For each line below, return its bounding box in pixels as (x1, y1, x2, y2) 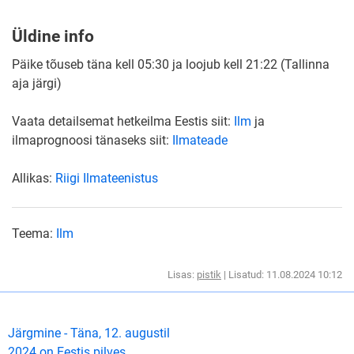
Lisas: (168, 268, 197, 281)
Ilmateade (172, 132, 228, 148)
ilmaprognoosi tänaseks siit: (12, 132, 172, 148)
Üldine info (12, 26, 94, 46)
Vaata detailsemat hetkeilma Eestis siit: (12, 113, 234, 129)
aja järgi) (12, 75, 62, 91)
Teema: (12, 225, 56, 241)
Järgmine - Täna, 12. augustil (8, 325, 170, 341)
